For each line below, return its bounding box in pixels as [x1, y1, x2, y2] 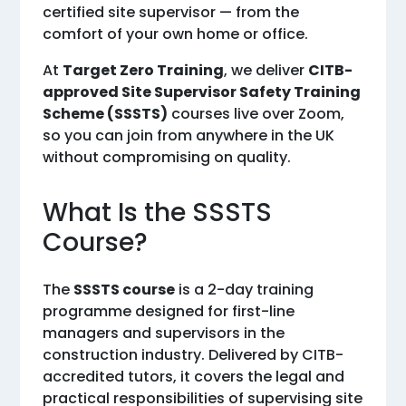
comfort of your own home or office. [43, 24, 309, 45]
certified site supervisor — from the [43, 2, 300, 24]
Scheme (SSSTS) [43, 103, 169, 125]
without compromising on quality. [43, 147, 292, 169]
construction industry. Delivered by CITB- [43, 344, 344, 366]
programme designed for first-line [43, 301, 295, 323]
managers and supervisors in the [43, 323, 285, 344]
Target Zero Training [63, 60, 225, 82]
